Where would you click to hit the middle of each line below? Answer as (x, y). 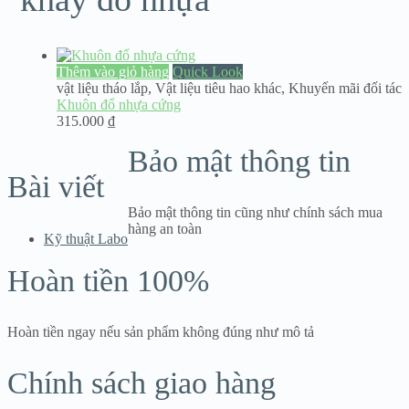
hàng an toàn (165, 229)
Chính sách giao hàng (142, 383)
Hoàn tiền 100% (108, 280)
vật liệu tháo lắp (102, 89)
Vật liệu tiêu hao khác (218, 89)
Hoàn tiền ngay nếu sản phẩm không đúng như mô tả (161, 331)
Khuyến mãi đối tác (345, 89)
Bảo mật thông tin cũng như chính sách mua (255, 213)
